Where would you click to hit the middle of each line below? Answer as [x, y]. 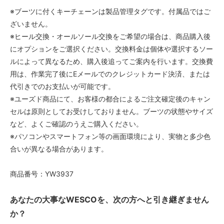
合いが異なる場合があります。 [59, 148]
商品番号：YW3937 [42, 173]
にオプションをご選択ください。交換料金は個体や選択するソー [111, 48]
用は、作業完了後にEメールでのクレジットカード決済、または [110, 73]
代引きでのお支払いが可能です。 [62, 86]
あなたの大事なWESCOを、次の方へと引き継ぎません [109, 199]
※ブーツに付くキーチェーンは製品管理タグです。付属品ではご [110, 11]
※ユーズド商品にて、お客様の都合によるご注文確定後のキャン [110, 98]
